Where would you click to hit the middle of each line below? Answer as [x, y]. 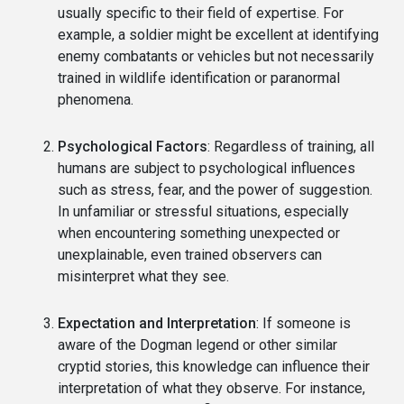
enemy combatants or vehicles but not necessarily [216, 56]
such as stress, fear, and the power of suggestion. [215, 189]
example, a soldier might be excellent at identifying [218, 34]
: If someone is [303, 323]
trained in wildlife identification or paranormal [199, 78]
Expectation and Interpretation [157, 323]
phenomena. [96, 99]
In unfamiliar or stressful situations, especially [203, 211]
